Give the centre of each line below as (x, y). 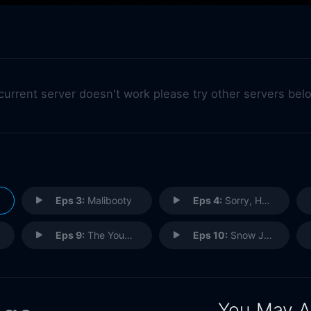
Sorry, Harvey (242, 200)
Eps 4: (207, 200)
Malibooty (108, 200)
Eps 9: (70, 235)
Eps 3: (70, 200)
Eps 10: (210, 235)
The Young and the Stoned (104, 235)
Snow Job (245, 235)
